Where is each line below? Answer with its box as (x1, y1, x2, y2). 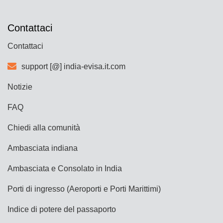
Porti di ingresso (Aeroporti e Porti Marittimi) (7, 184, 161, 193)
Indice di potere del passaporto (7, 205, 116, 214)
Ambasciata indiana (7, 143, 78, 152)
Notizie (7, 82, 32, 91)
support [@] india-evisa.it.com (21, 62, 125, 71)
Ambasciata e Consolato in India (7, 164, 122, 173)
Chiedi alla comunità (7, 123, 80, 132)
